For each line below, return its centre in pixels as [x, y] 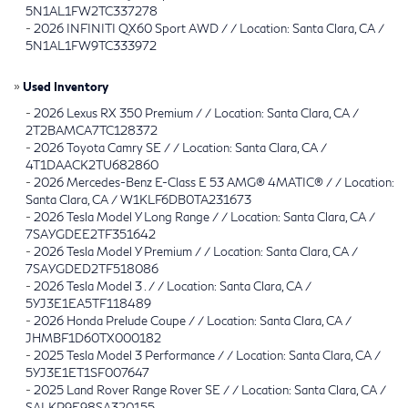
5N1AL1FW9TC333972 [91, 45]
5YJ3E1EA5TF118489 [88, 303]
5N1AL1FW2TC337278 [92, 10]
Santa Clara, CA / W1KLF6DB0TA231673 [138, 199]
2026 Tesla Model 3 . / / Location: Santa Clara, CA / [173, 286]
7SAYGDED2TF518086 [92, 268]
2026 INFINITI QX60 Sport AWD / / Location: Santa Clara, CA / [209, 28]
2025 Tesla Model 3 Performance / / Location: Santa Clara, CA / [207, 355]
